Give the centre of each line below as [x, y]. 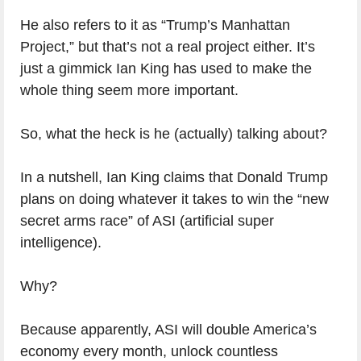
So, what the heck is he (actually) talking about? [174, 134]
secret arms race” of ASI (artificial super [147, 221]
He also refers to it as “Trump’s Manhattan [155, 25]
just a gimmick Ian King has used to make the [166, 69]
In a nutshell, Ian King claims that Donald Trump [174, 178]
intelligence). [61, 243]
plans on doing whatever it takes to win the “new [174, 199]
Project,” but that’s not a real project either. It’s [168, 47]
